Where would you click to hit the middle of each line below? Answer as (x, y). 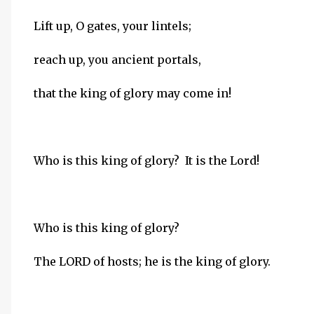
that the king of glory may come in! (132, 93)
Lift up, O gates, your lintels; (112, 26)
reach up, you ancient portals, (117, 60)
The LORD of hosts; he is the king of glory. (152, 261)
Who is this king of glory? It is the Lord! (146, 161)
